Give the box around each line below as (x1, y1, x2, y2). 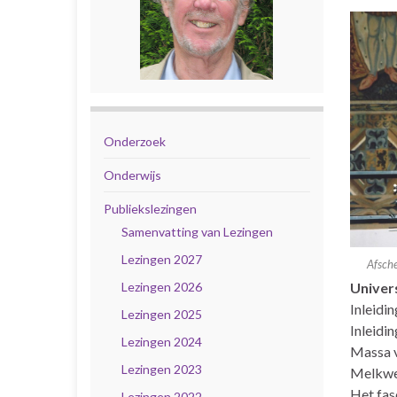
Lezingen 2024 (121, 334, 202, 349)
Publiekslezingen (104, 201, 197, 216)
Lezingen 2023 (121, 362, 202, 377)
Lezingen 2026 (121, 279, 202, 294)
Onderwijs (104, 167, 161, 183)
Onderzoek (104, 134, 166, 149)
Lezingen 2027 (121, 252, 202, 267)
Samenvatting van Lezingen (121, 224, 273, 239)
